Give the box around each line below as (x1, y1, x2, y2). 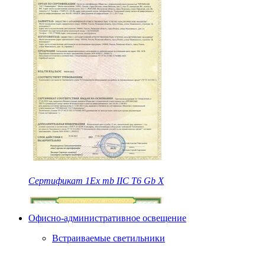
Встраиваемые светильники (52, 233, 165, 244)
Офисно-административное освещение (28, 213, 186, 224)
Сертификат (28, 176, 83, 186)
